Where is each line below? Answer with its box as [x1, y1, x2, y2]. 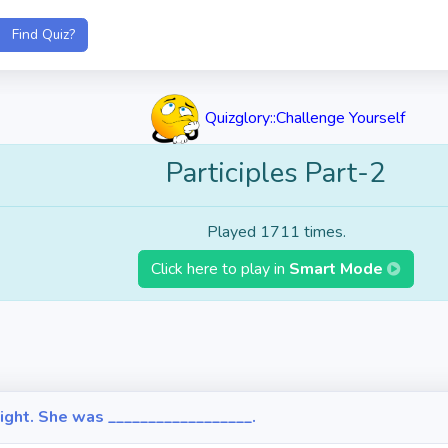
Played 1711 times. [206, 221, 346, 243]
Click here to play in [151, 258, 289, 280]
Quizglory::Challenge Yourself [201, 106, 406, 129]
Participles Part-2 [166, 154, 386, 192]
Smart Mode [289, 258, 387, 280]
